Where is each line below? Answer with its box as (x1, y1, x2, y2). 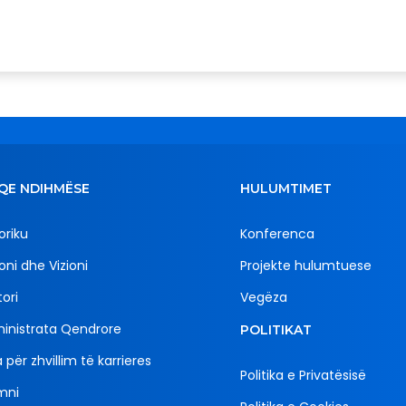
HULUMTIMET (240, 180, 332, 198)
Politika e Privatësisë (240, 366, 366, 385)
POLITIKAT (240, 322, 312, 339)
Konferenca (240, 225, 314, 244)
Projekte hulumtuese (240, 256, 372, 275)
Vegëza (240, 288, 287, 307)
